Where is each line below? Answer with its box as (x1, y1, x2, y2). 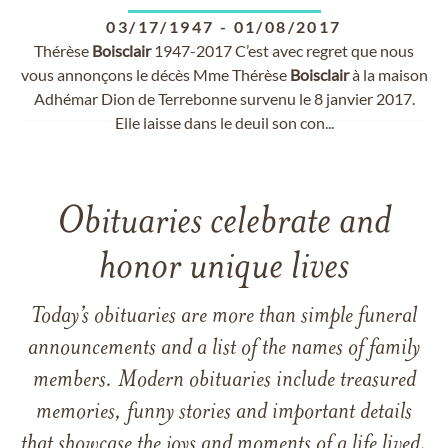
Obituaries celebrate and (57, 204, 391, 243)
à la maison (348, 65, 428, 84)
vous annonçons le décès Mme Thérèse (20, 65, 290, 84)
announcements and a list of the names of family (28, 337, 420, 361)
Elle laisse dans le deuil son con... (114, 113, 334, 132)
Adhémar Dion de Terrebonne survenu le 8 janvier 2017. (33, 89, 415, 108)
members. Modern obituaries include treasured (32, 369, 416, 393)
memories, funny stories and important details (36, 401, 412, 425)
